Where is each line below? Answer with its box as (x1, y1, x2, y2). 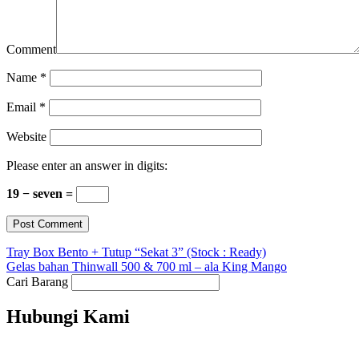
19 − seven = (6, 186, 76, 200)
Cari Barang (6, 274, 68, 288)
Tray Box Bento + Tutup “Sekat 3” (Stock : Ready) (6, 244, 266, 259)
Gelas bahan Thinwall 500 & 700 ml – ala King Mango (6, 259, 287, 273)
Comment (6, 42, 56, 56)
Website (6, 129, 46, 143)
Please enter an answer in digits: (6, 158, 167, 172)
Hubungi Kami (6, 306, 130, 328)
